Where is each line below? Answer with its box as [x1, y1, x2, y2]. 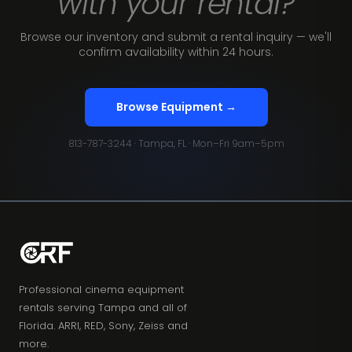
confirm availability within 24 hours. [79, 43, 273, 60]
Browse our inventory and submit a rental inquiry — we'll [20, 28, 332, 45]
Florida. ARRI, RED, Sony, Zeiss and [19, 317, 188, 333]
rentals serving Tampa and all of [19, 299, 187, 315]
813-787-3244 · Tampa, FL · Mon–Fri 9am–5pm [68, 136, 284, 150]
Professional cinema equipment [19, 281, 184, 297]
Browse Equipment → [115, 98, 236, 115]
